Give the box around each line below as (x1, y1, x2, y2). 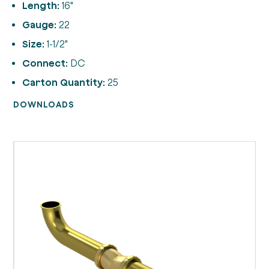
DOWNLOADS (13, 100, 75, 109)
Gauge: (22, 19, 56, 30)
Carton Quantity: (22, 77, 105, 88)
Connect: (22, 58, 68, 68)
